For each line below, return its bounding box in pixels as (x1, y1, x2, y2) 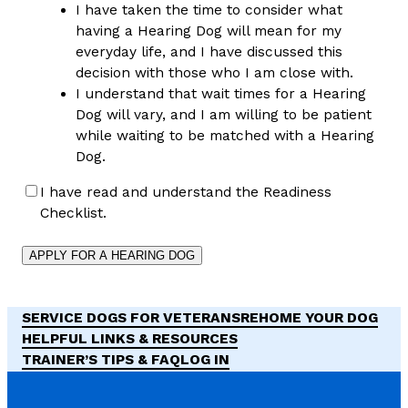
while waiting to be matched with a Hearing (75, 127, 374, 145)
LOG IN (180, 352, 229, 369)
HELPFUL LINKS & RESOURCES (22, 331, 238, 348)
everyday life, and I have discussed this (75, 44, 342, 61)
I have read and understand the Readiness (40, 183, 331, 200)
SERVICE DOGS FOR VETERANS (22, 310, 240, 327)
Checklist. (40, 204, 107, 221)
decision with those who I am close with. (75, 65, 353, 82)
